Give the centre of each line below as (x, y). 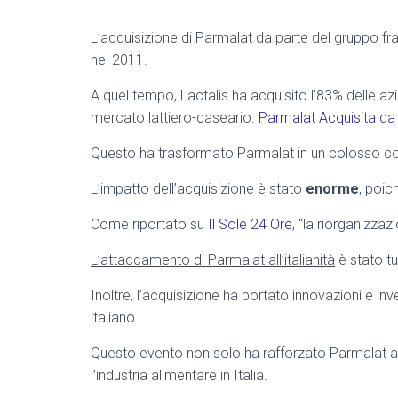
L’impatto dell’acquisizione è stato (198, 189)
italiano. (115, 318)
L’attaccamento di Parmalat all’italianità (213, 260)
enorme (332, 189)
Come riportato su (149, 224)
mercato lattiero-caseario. (175, 118)
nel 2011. (119, 60)
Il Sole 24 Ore (250, 224)
